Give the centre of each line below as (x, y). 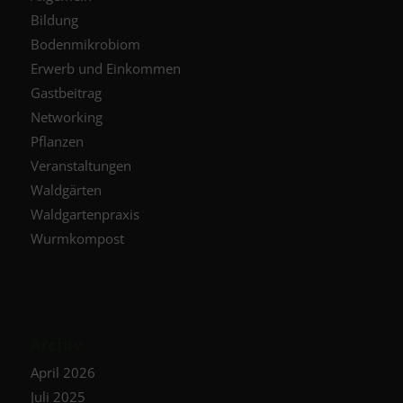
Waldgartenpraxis (85, 214)
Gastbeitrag (66, 92)
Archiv (56, 344)
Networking (66, 116)
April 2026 (63, 372)
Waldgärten (66, 189)
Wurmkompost (77, 238)
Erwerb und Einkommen (105, 68)
